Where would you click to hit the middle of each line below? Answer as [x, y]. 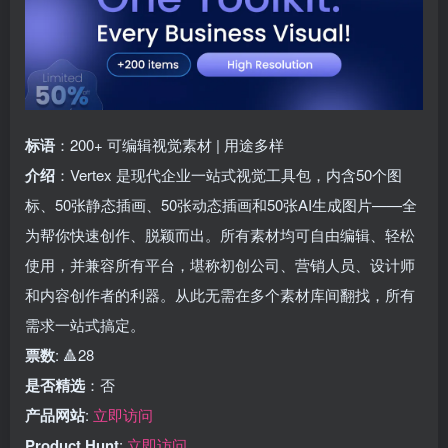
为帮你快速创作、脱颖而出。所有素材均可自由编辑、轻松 [220, 234]
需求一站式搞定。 [85, 324]
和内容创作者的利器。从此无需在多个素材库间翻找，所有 [220, 294]
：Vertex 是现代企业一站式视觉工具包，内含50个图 [228, 174]
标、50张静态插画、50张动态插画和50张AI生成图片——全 [221, 204]
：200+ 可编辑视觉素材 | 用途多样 [169, 144]
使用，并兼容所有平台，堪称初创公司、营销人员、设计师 [220, 264]
